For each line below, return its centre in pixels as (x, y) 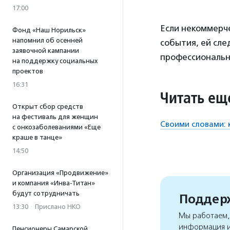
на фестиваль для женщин (55, 117)
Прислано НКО (58, 207)
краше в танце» (37, 137)
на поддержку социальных (55, 61)
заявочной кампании (46, 51)
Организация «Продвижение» (60, 173)
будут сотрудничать (46, 193)
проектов (28, 71)
